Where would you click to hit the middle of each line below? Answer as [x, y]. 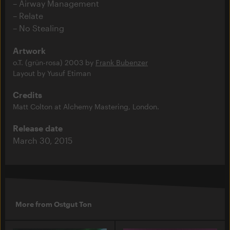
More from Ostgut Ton [54, 204]
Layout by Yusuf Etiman [52, 73]
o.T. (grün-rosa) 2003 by [54, 63]
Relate [31, 16]
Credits [27, 95]
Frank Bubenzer [122, 63]
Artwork [29, 51]
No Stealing [42, 28]
